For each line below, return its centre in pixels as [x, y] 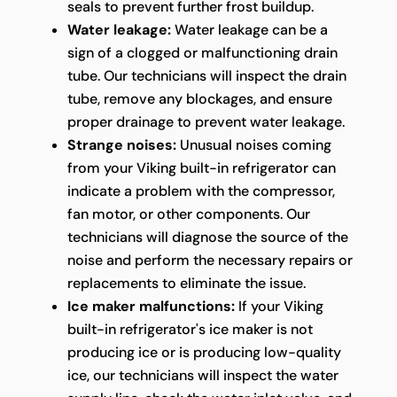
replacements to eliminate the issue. [186, 283]
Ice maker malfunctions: [151, 306]
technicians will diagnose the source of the [207, 237]
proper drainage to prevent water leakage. [206, 121]
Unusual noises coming [253, 144]
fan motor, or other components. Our [188, 214]
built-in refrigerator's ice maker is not [190, 329]
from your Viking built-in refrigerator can [201, 167]
